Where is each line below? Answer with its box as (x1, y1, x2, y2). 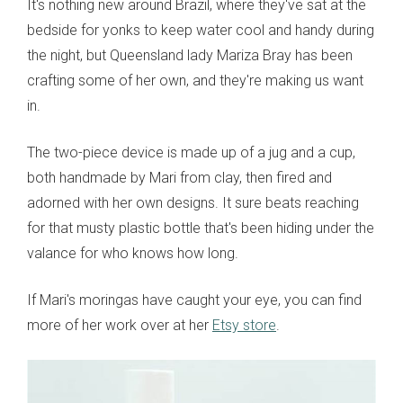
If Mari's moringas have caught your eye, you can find (27, 291, 362, 309)
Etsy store (212, 317, 276, 335)
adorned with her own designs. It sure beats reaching (27, 194, 359, 212)
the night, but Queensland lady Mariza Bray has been (27, 47, 353, 65)
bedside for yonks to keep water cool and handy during (27, 22, 374, 40)
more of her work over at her (27, 317, 212, 335)
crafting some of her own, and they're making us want (27, 72, 363, 90)
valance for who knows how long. (27, 245, 238, 263)
